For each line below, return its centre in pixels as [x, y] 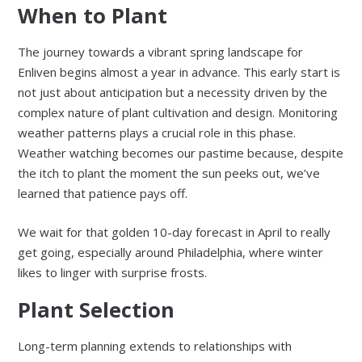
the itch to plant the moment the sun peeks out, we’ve [169, 173]
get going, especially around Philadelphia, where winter [171, 252]
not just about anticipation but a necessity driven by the [173, 93]
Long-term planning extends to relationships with [155, 346]
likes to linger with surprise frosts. [113, 272]
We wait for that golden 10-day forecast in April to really [175, 232]
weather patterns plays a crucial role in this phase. [157, 133]
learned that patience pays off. [103, 194]
